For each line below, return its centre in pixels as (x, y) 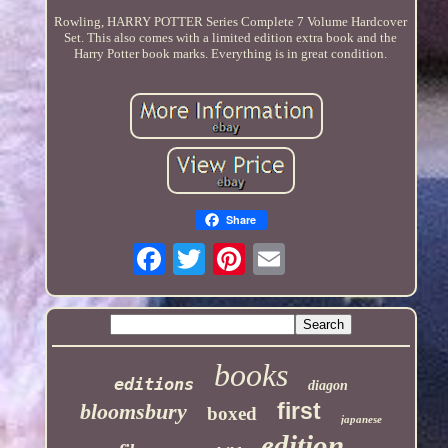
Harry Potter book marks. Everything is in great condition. (231, 53)
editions (153, 384)
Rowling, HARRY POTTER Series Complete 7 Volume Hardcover (231, 21)
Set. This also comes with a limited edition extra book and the (231, 37)
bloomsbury (133, 412)
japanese (361, 419)
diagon (327, 386)
